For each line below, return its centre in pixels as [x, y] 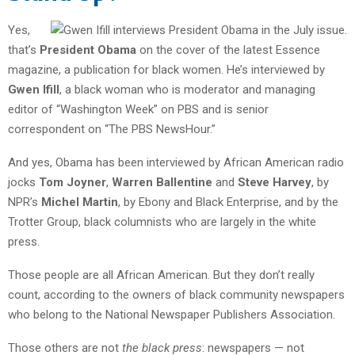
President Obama [90, 50]
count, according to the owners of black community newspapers [176, 294]
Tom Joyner [73, 182]
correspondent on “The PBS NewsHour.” [112, 129]
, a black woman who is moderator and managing [187, 89]
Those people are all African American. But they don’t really [161, 275]
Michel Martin [80, 202]
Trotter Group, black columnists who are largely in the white [162, 221]
